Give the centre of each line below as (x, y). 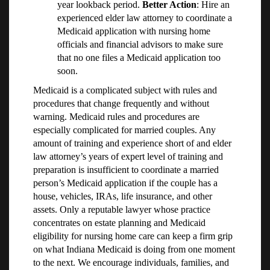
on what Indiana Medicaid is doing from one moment (134, 250)
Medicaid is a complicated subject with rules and (125, 90)
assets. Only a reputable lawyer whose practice (122, 210)
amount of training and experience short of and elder (132, 143)
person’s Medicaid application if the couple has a (125, 183)
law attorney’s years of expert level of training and (128, 157)
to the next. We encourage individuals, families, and (131, 263)
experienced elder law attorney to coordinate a (145, 18)
